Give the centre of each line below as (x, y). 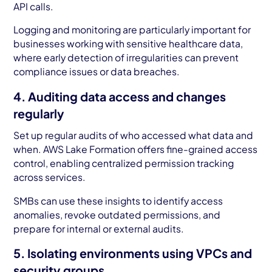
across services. (51, 177)
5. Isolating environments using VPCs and (133, 253)
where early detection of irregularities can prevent (126, 58)
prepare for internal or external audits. (99, 228)
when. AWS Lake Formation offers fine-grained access (136, 149)
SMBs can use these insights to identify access (118, 200)
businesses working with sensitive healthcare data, (128, 44)
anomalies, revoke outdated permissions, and (117, 214)
